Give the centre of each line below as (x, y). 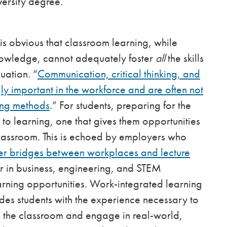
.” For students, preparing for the (120, 105)
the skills (186, 58)
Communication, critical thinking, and (119, 74)
